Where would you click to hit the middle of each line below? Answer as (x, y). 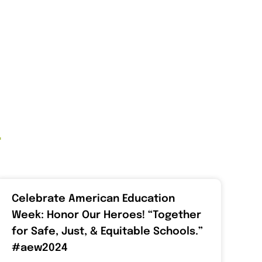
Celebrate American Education (93, 199)
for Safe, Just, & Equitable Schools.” (107, 231)
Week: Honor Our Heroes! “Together (106, 215)
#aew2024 (40, 248)
